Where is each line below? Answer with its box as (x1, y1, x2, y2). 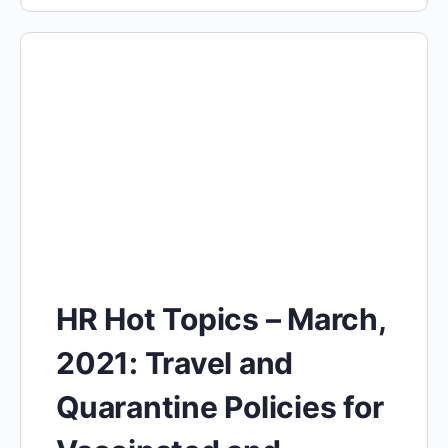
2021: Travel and (56, 344, 294, 381)
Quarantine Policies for (56, 388, 384, 425)
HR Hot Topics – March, (56, 300, 386, 337)
